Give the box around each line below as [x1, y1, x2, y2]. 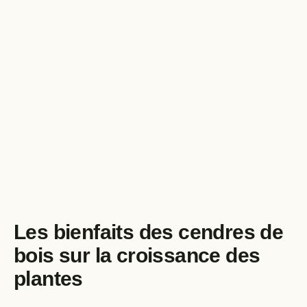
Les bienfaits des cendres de [14, 221, 284, 244]
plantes [14, 267, 83, 291]
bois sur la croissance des [14, 244, 260, 267]
